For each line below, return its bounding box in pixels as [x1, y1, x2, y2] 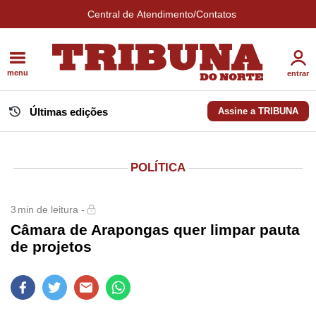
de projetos [11, 238, 92, 255]
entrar [287, 68, 309, 78]
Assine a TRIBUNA [218, 106, 298, 117]
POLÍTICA [130, 161, 186, 175]
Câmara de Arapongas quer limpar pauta [11, 221, 300, 238]
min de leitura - [18, 204, 85, 216]
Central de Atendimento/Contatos [87, 8, 236, 20]
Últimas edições [30, 106, 108, 119]
